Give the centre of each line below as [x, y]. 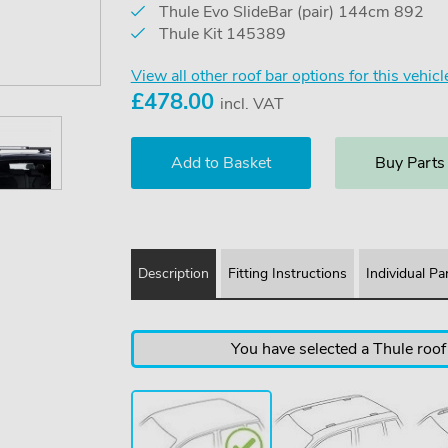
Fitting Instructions [287, 273]
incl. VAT [251, 104]
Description [173, 273]
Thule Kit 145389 [220, 34]
